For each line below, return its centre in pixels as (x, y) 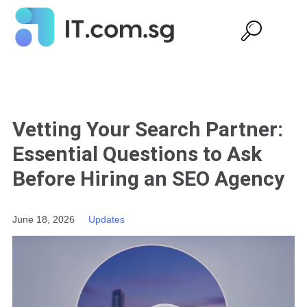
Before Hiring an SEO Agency (148, 178)
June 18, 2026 (43, 219)
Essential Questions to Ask (137, 153)
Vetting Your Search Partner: (147, 129)
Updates (106, 219)
